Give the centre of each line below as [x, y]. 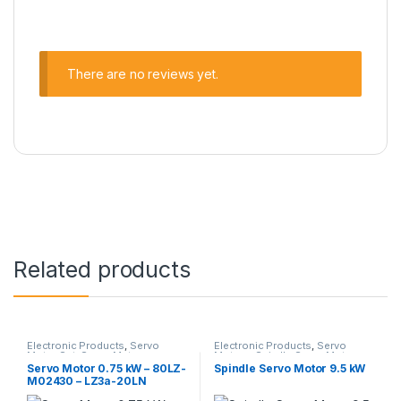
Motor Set [51, 356]
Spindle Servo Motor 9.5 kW [290, 368]
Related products [102, 270]
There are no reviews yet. [143, 73]
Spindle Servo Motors [308, 356]
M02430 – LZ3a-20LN [86, 380]
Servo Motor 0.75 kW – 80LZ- [107, 368]
